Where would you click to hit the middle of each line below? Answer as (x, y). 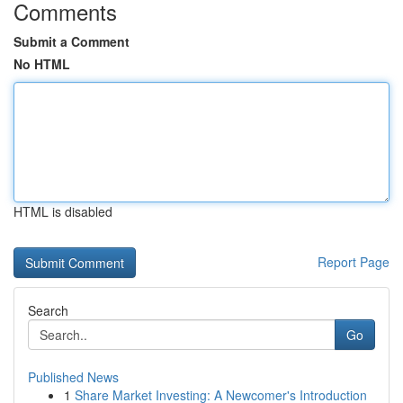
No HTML (42, 64)
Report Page (354, 262)
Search (48, 310)
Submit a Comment (72, 41)
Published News (73, 377)
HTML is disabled (63, 211)
